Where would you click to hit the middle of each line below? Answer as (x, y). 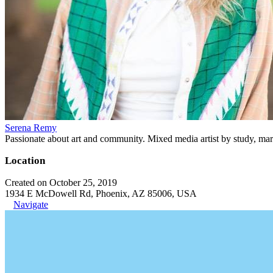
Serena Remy (31, 128)
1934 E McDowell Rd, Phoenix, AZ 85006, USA (101, 193)
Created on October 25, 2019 (61, 183)
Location (25, 161)
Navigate (31, 204)
